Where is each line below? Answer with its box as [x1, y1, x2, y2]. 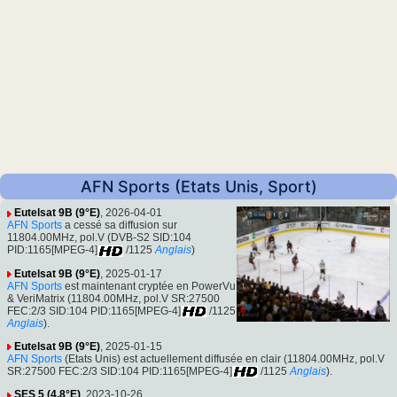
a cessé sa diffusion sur [62, 219, 177, 232]
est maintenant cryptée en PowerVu [62, 279, 236, 292]
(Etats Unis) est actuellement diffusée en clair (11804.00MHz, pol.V [62, 352, 385, 365]
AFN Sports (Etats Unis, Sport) [80, 177, 317, 197]
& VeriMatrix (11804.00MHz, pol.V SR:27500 [7, 292, 220, 305]
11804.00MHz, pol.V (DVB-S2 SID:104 [7, 231, 191, 245]
